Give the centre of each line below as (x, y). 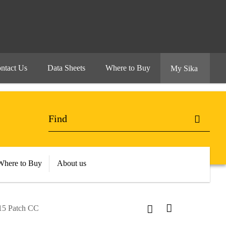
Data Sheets (66, 68)
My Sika (185, 68)
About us (72, 163)
